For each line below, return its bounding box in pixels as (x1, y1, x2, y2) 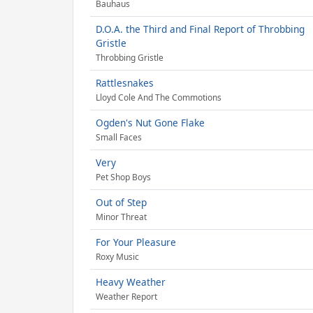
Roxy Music (96, 251, 139, 263)
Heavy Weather (96, 275, 166, 289)
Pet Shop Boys (96, 171, 151, 184)
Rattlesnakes (96, 76, 154, 89)
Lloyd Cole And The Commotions (96, 92, 221, 104)
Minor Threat (96, 211, 147, 224)
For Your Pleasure (96, 235, 176, 249)
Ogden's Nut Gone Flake (96, 116, 205, 129)
